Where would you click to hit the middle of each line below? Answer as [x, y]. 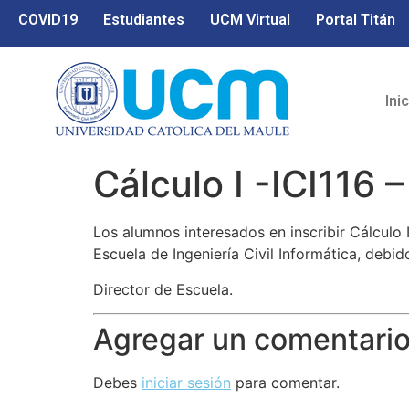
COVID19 [48, 20]
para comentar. [285, 383]
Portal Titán [356, 20]
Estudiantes [144, 20]
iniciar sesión [186, 383]
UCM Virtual [250, 20]
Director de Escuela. [163, 289]
